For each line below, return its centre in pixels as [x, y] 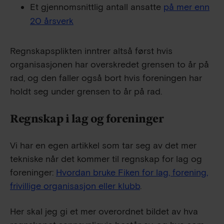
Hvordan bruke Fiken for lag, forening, [132, 172]
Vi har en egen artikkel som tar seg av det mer [103, 145]
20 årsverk [52, 21]
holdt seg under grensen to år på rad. [86, 91]
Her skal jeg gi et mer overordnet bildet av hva [104, 211]
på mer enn [186, 7]
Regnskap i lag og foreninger [87, 118]
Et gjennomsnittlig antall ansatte [97, 7]
